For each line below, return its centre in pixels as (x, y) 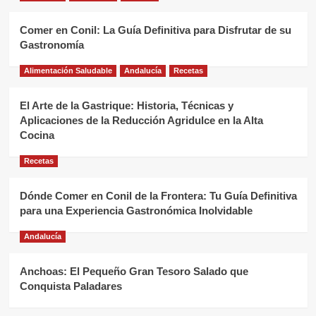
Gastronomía (51, 44)
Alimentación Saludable (68, 70)
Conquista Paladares (71, 286)
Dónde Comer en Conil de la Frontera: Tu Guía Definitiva (158, 195)
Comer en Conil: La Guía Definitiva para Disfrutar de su (155, 30)
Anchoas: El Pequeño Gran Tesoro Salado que (134, 271)
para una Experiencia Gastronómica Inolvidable (136, 210)
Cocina (37, 135)
